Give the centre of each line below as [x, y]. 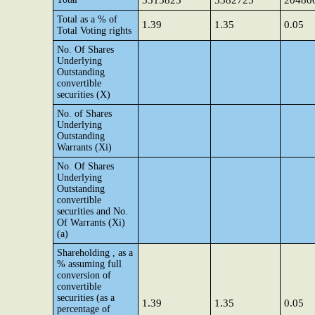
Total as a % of [87, 19]
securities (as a [86, 298]
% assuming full [89, 264]
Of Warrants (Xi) [91, 223]
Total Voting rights [94, 31]
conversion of [84, 275]
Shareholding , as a [95, 253]
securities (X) [84, 95]
